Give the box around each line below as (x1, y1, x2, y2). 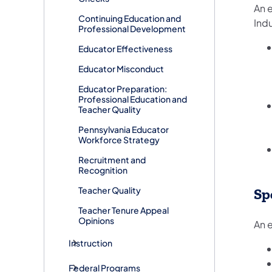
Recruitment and (78, 154, 146, 165)
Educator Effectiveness (78, 42, 172, 54)
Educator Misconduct (78, 63, 164, 74)
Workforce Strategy (78, 134, 160, 145)
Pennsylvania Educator (78, 123, 169, 135)
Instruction (69, 237, 112, 248)
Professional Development (78, 22, 186, 34)
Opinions (78, 214, 114, 226)
